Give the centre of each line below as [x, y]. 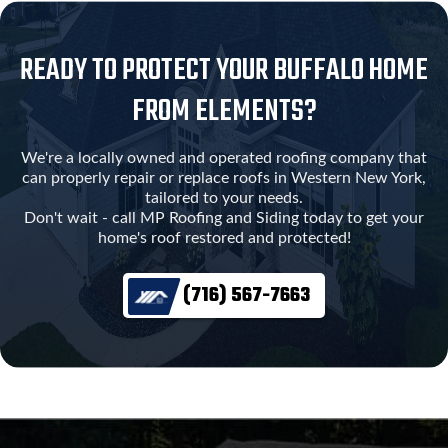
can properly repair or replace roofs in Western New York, [224, 178]
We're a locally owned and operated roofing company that [224, 158]
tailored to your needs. [224, 198]
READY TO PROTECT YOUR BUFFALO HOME [224, 71]
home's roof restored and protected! [224, 238]
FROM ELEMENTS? [224, 112]
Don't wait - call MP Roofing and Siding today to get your [224, 218]
